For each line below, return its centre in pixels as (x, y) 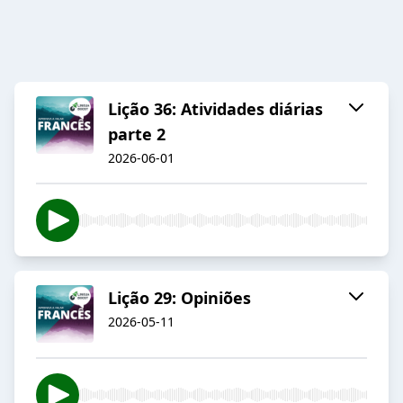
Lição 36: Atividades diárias (215, 109)
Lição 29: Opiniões (179, 298)
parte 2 (137, 134)
